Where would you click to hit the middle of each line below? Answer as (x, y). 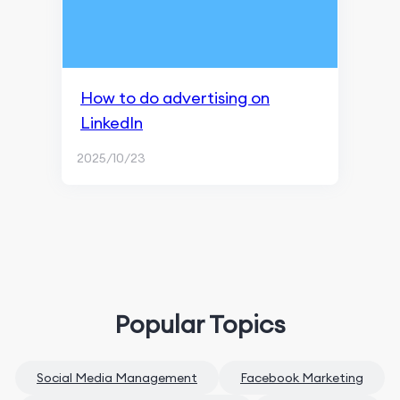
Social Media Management (117, 378)
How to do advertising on (175, 98)
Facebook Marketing (302, 378)
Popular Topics (200, 324)
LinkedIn (112, 123)
